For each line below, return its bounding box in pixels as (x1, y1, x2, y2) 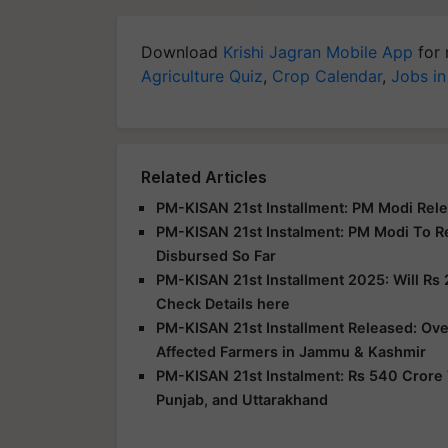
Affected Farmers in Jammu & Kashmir (156, 343, 426, 360)
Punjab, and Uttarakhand (156, 391, 328, 408)
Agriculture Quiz (141, 66, 263, 86)
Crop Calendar (272, 66, 382, 86)
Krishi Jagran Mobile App (223, 42, 413, 62)
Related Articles (141, 167, 267, 187)
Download (141, 42, 223, 62)
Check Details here (156, 295, 290, 312)
